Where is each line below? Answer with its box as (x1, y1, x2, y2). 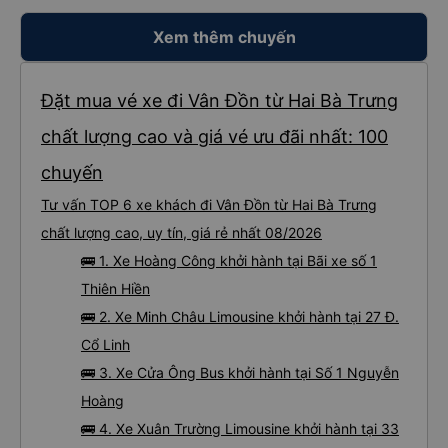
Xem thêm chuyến (152, 27, 296, 47)
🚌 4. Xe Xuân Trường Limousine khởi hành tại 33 (81, 420, 399, 437)
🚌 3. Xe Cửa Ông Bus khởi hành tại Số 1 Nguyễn (81, 364, 399, 381)
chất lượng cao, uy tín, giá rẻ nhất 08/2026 (41, 224, 322, 241)
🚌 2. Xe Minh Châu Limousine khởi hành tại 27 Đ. (81, 308, 399, 325)
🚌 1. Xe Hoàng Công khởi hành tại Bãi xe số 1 (81, 252, 377, 269)
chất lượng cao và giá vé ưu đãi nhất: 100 (41, 126, 388, 147)
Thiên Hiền (81, 280, 150, 297)
